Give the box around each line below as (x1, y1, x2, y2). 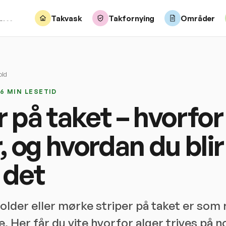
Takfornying (108, 13, 155, 23)
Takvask (50, 13, 82, 23)
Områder (181, 13, 215, 23)
